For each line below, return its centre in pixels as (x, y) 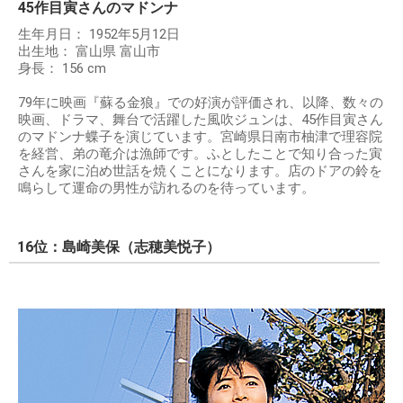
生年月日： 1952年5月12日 (99, 34)
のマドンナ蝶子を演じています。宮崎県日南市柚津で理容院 (200, 137)
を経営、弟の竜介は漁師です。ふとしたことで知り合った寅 (200, 154)
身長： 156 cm (62, 68)
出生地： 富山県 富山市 (89, 51)
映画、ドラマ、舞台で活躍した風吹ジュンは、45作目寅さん (201, 120)
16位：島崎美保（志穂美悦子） (119, 247)
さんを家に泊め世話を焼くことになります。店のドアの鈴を (200, 171)
